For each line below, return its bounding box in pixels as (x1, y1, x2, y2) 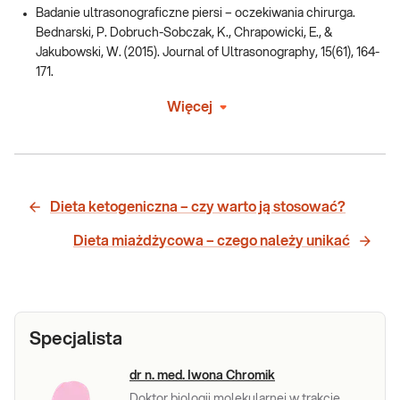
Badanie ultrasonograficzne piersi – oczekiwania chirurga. (36, 6, 355, 20)
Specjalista (29, 329, 122, 348)
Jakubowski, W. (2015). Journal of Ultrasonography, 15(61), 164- (36, 46, 379, 59)
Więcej (166, 99, 212, 114)
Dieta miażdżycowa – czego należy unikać (73, 233, 350, 248)
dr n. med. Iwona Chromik (129, 369, 275, 382)
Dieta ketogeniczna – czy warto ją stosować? (50, 199, 346, 214)
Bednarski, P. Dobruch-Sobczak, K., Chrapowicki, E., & (36, 26, 332, 39)
